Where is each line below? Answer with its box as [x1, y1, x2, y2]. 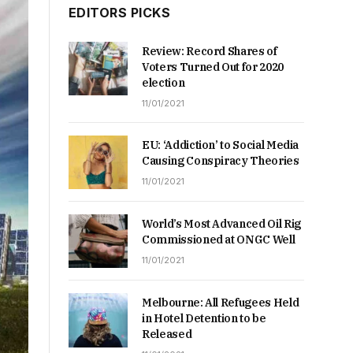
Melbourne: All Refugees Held [142, 295, 299, 310]
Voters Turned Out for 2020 [142, 60, 284, 74]
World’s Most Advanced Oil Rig [142, 217, 301, 232]
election [142, 76, 185, 90]
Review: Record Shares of [142, 44, 277, 58]
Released [142, 327, 192, 342]
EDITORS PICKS [69, 5, 171, 20]
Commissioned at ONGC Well [142, 232, 295, 247]
